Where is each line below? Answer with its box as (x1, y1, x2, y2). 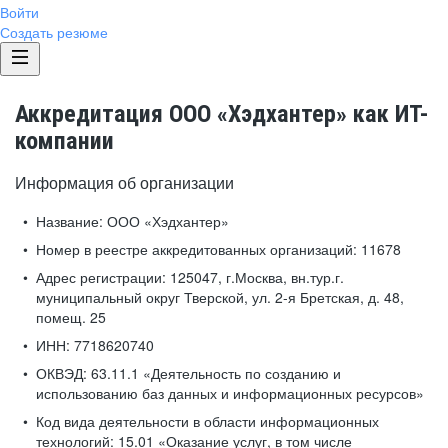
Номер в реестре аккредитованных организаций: (36, 239, 357, 259)
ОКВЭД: (36, 363, 87, 383)
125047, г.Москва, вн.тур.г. (166, 267, 344, 287)
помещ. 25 (36, 307, 106, 327)
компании (15, 127, 114, 155)
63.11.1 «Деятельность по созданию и (87, 363, 341, 383)
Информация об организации (15, 171, 234, 194)
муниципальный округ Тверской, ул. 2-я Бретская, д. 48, (36, 287, 404, 307)
